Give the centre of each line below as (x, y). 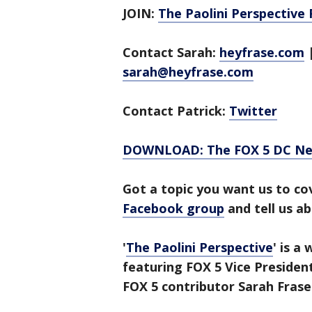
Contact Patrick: (176, 111)
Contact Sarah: (171, 52)
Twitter (253, 111)
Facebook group (173, 208)
